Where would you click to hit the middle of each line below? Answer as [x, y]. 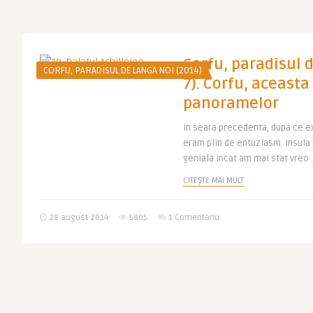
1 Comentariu [194, 218]
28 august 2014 [78, 218]
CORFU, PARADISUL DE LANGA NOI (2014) [123, 71]
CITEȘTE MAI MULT [213, 181]
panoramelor [231, 103]
